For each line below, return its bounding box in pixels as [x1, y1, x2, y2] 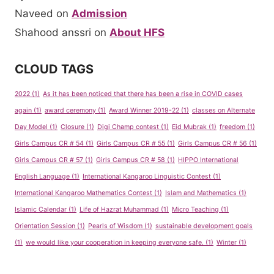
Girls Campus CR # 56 [178, 139, 247, 147]
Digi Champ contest [97, 122, 159, 131]
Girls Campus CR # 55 [97, 139, 165, 147]
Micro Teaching [172, 205, 219, 213]
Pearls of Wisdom [88, 221, 143, 230]
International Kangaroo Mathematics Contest [15, 188, 152, 197]
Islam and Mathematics [165, 188, 237, 197]
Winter [217, 238, 237, 246]
